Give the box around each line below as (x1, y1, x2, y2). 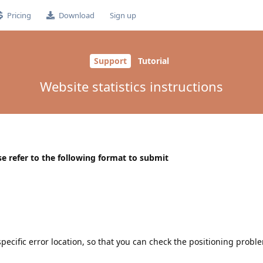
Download (58, 10, 95, 21)
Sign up (109, 10, 136, 21)
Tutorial (138, 55, 169, 67)
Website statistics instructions (40, 77, 223, 95)
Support (94, 55, 127, 67)
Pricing (6, 10, 31, 21)
